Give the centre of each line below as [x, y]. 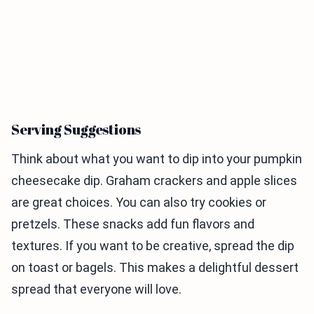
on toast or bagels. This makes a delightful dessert [155, 267]
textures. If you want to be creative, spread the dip [153, 245]
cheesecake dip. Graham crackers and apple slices [154, 180]
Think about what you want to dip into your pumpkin [157, 158]
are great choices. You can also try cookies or [139, 202]
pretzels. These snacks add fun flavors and [133, 224]
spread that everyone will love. [96, 289]
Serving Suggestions [76, 129]
